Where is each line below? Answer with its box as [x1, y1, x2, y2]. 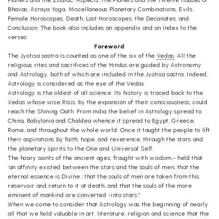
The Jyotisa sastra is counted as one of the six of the [8, 52, 157, 59]
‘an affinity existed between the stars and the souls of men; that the [8, 164, 199, 171]
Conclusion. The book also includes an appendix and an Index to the [8, 24, 197, 31]
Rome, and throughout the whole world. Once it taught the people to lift [8, 127, 211, 133]
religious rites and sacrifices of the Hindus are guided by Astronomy [8, 62, 201, 68]
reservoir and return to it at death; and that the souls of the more [8, 182, 192, 189]
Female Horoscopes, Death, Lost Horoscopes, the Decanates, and [8, 15, 189, 22]
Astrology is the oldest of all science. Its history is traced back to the [8, 89, 203, 96]
